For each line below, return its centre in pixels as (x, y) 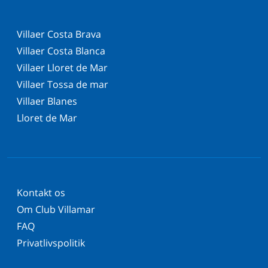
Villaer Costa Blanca (61, 51)
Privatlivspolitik (51, 243)
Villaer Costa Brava (59, 34)
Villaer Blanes (47, 101)
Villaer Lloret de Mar (62, 68)
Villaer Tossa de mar (63, 85)
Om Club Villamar (56, 210)
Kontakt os (41, 193)
